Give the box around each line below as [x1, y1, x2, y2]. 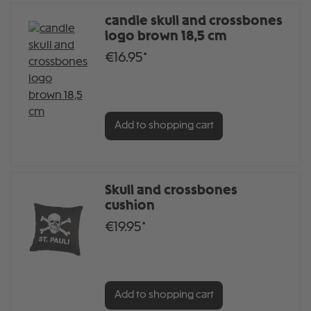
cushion [105, 200, 155, 212]
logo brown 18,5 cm [105, 31, 227, 43]
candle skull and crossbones [105, 15, 283, 28]
